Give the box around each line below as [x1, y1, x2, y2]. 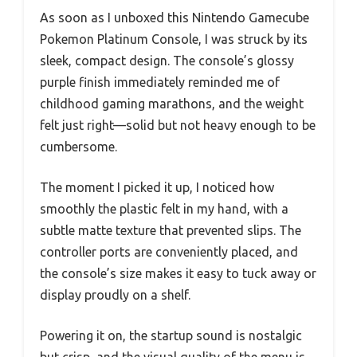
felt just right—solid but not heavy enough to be [40, 118, 316, 133]
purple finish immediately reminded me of [40, 75, 280, 90]
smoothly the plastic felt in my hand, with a [40, 202, 288, 217]
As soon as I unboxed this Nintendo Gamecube [40, 10, 309, 25]
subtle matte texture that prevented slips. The [40, 223, 301, 238]
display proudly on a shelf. [40, 288, 190, 303]
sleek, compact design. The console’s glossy [40, 53, 294, 69]
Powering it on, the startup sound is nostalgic [40, 328, 302, 343]
